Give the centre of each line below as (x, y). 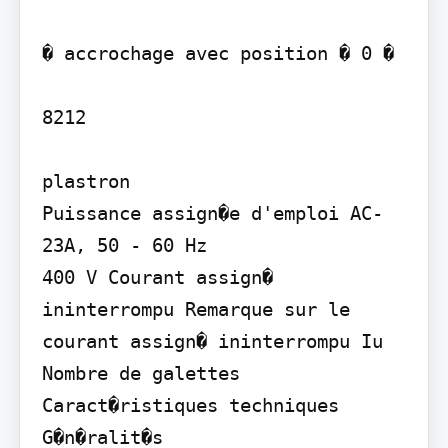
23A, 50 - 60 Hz (124, 244)
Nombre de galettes (140, 372)
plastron (85, 180)
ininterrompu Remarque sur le (195, 308)
